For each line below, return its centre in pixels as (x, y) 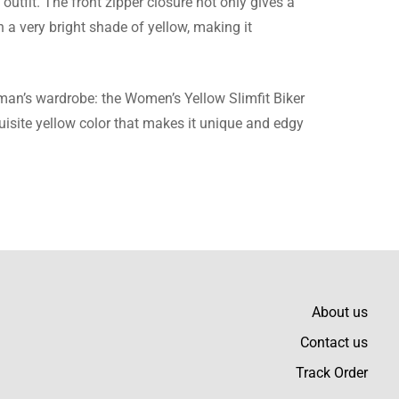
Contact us (334, 343)
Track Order (331, 373)
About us (339, 313)
